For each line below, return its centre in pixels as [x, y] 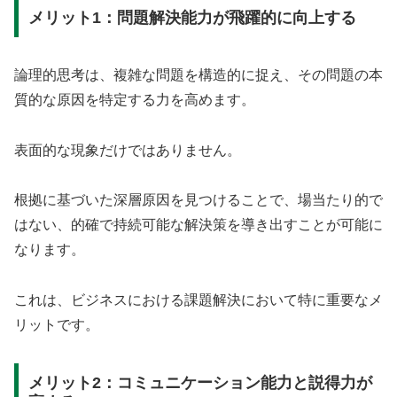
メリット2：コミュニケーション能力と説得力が [200, 382]
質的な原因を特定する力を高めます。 [135, 99]
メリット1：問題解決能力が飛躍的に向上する [192, 17]
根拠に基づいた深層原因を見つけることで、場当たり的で [198, 200]
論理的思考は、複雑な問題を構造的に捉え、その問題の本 [198, 74]
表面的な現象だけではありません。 [128, 150]
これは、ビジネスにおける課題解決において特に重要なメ [198, 300]
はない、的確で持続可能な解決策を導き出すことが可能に [198, 225]
